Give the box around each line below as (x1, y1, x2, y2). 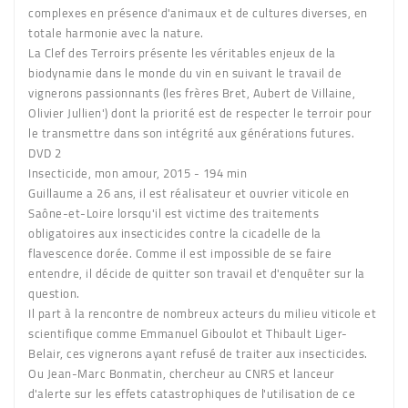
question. (28, 281, 80, 304)
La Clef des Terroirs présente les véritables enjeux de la (28, 41, 336, 64)
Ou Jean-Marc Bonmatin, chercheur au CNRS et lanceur (28, 362, 335, 384)
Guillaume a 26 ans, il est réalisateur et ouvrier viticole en (28, 181, 350, 204)
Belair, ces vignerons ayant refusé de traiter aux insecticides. (28, 342, 368, 364)
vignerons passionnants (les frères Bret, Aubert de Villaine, (28, 81, 355, 104)
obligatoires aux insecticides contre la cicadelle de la (28, 221, 321, 244)
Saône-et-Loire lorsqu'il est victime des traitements (28, 201, 319, 224)
